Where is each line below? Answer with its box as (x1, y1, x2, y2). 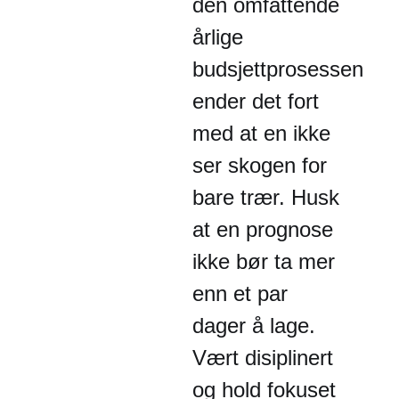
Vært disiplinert (192, 346, 333, 370)
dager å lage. (192, 313, 315, 338)
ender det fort (192, 89, 319, 113)
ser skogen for (192, 153, 327, 177)
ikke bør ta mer (192, 249, 335, 273)
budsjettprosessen (192, 57, 363, 81)
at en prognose (192, 217, 333, 241)
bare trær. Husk (192, 185, 339, 209)
